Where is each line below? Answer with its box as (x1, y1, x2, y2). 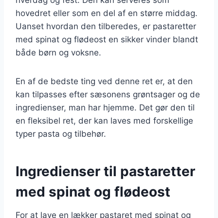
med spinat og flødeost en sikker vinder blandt (16, 34, 198, 44)
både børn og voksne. (16, 47, 101, 57)
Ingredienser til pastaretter (16, 163, 195, 180)
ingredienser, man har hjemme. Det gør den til (16, 102, 195, 112)
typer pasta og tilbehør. (16, 128, 106, 139)
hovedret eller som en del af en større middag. (16, 8, 198, 18)
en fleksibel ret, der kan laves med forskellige (16, 115, 193, 126)
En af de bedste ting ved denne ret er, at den (16, 76, 193, 86)
